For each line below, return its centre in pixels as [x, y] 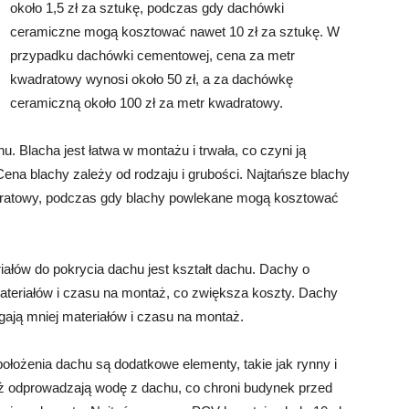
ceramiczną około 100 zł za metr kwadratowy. [147, 103]
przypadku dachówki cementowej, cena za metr [152, 55]
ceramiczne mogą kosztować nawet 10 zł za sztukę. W [175, 31]
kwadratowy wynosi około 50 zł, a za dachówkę [152, 79]
